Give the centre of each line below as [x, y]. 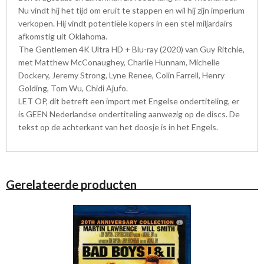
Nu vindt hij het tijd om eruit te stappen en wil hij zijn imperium [131, 10]
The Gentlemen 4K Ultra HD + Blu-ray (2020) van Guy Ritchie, [131, 49]
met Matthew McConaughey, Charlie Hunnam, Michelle [119, 62]
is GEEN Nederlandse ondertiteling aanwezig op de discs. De [129, 114]
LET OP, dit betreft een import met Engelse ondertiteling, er [129, 101]
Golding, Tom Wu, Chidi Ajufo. [73, 88]
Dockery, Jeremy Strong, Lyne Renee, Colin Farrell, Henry [121, 75]
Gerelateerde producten [71, 184]
